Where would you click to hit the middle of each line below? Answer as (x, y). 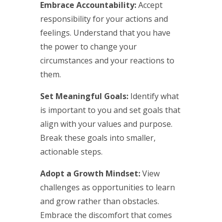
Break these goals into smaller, (98, 138)
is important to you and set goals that (110, 110)
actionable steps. (71, 151)
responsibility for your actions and (104, 19)
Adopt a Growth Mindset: (90, 173)
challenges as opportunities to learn (107, 187)
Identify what (153, 96)
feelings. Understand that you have (105, 32)
